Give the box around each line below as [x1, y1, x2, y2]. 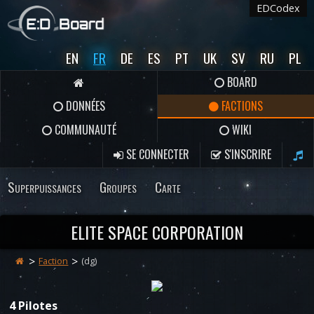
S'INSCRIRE [221, 146, 271, 163]
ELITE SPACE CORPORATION [71, 219, 243, 245]
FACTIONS [219, 97, 263, 114]
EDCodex [257, 1, 300, 15]
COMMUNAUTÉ [51, 121, 116, 138]
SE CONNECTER [123, 146, 189, 163]
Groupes [100, 177, 137, 197]
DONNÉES [62, 97, 105, 114]
